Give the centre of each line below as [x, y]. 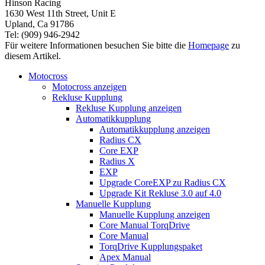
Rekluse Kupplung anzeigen [129, 108]
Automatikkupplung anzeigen [155, 129]
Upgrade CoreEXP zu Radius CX [163, 182]
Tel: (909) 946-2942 [42, 34]
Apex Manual [125, 257]
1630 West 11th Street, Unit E [60, 13]
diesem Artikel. [33, 56]
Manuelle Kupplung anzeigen [155, 214]
